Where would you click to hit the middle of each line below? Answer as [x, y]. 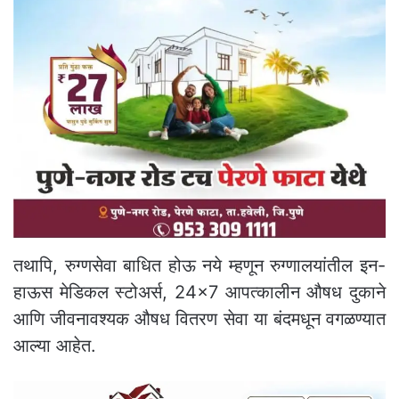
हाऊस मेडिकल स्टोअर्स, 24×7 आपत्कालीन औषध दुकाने [199, 292]
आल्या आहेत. [55, 345]
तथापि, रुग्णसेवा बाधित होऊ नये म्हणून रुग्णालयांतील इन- [199, 265]
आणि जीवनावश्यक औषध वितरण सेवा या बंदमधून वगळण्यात [199, 318]
